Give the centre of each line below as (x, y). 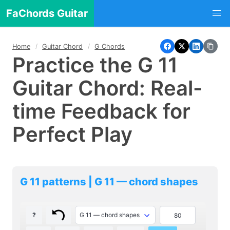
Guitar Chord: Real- (108, 88)
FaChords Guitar (47, 13)
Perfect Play (72, 134)
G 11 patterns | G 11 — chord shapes (109, 182)
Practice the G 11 (95, 65)
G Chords (110, 46)
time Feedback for (101, 111)
